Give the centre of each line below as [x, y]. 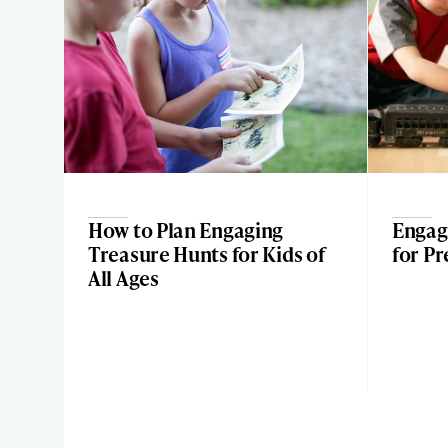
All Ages [123, 278]
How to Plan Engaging [186, 230]
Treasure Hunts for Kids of [206, 254]
